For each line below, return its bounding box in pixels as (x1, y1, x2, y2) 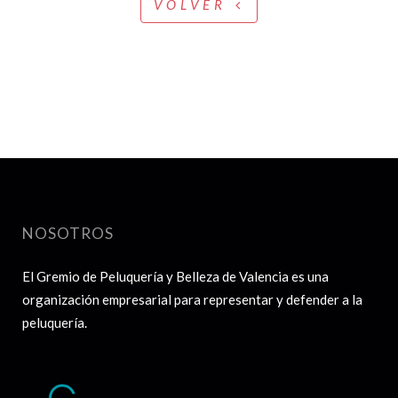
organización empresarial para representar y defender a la (22, 291, 362, 307)
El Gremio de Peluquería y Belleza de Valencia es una (22, 268, 329, 284)
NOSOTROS (22, 224, 114, 243)
